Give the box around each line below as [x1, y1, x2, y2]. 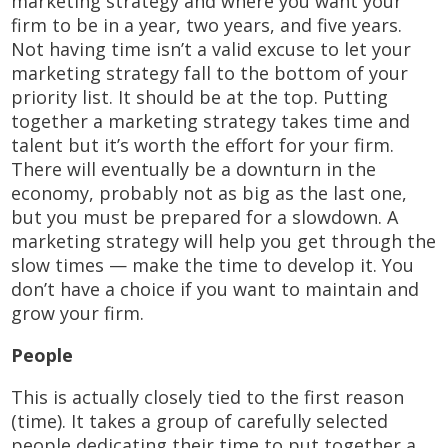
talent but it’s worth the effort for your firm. [11, 132, 395, 157]
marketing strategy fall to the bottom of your [11, 60, 409, 85]
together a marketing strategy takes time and [11, 108, 411, 133]
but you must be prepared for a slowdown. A [11, 204, 399, 229]
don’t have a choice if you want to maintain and [11, 276, 420, 301]
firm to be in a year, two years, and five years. [11, 12, 403, 37]
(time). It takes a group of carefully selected [11, 408, 389, 433]
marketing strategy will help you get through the [11, 228, 437, 253]
